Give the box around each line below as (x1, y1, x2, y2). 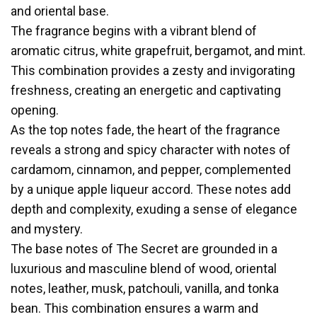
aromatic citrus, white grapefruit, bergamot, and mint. (11, 42, 306, 58)
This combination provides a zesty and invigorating (11, 62, 295, 78)
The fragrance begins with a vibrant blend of (11, 23, 257, 38)
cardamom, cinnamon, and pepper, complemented (11, 161, 291, 177)
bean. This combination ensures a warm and (11, 300, 258, 316)
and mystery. (11, 221, 83, 236)
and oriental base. (11, 3, 109, 18)
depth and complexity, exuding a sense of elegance (11, 201, 297, 217)
